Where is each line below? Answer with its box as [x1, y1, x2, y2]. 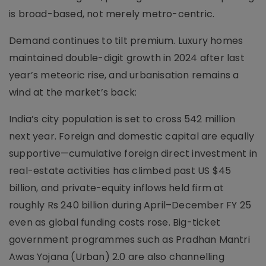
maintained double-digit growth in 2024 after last [9, 50, 245, 65]
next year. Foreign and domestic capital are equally [9, 129, 255, 143]
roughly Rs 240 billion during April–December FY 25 [9, 198, 252, 212]
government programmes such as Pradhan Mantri [9, 232, 250, 246]
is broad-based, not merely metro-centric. [9, 7, 215, 21]
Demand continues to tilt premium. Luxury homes [9, 33, 243, 47]
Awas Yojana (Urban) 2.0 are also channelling [9, 249, 224, 264]
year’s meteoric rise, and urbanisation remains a [9, 68, 239, 82]
